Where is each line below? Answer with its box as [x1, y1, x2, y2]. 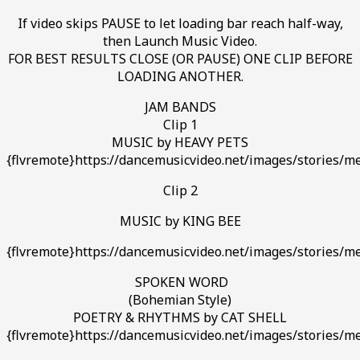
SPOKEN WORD [132, 272, 228, 291]
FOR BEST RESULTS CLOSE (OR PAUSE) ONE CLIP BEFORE [7, 49, 353, 67]
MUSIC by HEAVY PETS [112, 133, 248, 151]
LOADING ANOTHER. [117, 67, 243, 85]
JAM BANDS [144, 97, 216, 116]
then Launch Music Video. [103, 31, 257, 50]
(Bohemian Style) [129, 290, 231, 309]
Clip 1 [162, 115, 198, 133]
